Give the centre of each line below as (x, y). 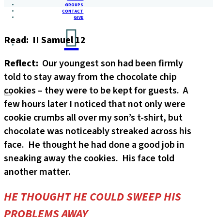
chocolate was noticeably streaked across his (98, 132)
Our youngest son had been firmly (113, 64)
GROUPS (74, 5)
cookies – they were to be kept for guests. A (96, 91)
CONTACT (73, 11)
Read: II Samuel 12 (45, 40)
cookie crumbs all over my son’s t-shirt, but (93, 118)
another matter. (37, 172)
